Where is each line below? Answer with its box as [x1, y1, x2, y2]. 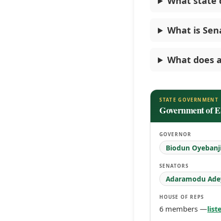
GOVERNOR [159, 131, 192, 138]
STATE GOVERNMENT [159, 96, 219, 103]
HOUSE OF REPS [159, 193, 204, 200]
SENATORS [159, 162, 189, 169]
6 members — [159, 203, 208, 214]
